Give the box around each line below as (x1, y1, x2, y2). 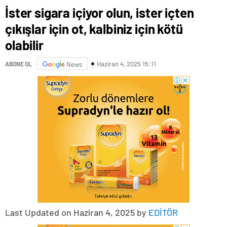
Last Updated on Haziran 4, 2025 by (5, 207, 148, 218)
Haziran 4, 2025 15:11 (97, 59, 156, 68)
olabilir (5, 37, 44, 53)
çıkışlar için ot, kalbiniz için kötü (5, 21, 183, 37)
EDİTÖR (148, 207, 178, 218)
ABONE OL (5, 60, 32, 67)
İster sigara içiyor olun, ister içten (5, 5, 194, 21)
